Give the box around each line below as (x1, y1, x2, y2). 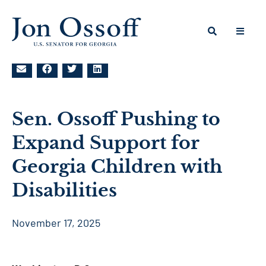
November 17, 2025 (12, 216, 100, 229)
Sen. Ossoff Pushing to (12, 108, 220, 130)
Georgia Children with (12, 156, 222, 178)
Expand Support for (12, 132, 199, 154)
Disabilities (12, 179, 117, 201)
